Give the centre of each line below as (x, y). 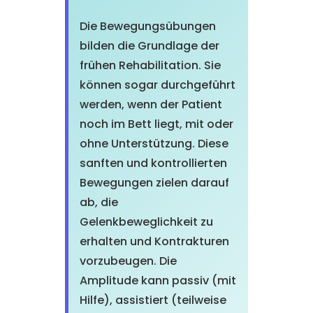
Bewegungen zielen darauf (154, 183)
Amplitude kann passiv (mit (158, 281)
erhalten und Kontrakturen (154, 241)
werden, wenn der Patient (151, 104)
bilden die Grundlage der (149, 46)
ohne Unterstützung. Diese (154, 144)
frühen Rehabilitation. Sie (150, 65)
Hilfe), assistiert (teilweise (153, 300)
